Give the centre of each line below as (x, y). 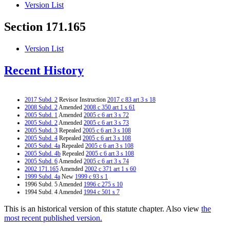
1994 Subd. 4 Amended (54, 192)
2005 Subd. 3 (41, 130)
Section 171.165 (45, 27)
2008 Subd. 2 (41, 107)
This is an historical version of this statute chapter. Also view (103, 208)
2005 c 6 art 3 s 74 (106, 161)
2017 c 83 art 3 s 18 (131, 99)
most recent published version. (53, 218)
